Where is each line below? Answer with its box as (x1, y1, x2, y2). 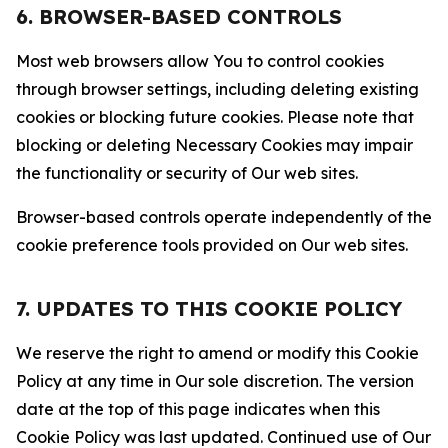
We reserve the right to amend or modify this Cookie (16, 343, 419, 363)
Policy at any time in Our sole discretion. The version (16, 371, 414, 391)
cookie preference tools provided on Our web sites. (16, 235, 408, 255)
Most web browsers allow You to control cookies (16, 51, 384, 71)
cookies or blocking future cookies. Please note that (16, 107, 414, 127)
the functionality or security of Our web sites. (16, 163, 358, 183)
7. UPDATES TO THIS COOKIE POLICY (16, 296, 402, 321)
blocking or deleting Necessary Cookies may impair (16, 135, 413, 155)
